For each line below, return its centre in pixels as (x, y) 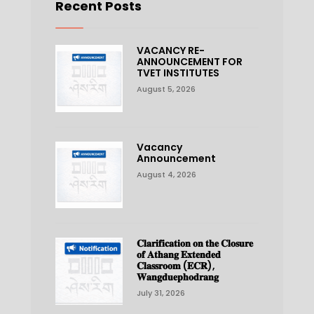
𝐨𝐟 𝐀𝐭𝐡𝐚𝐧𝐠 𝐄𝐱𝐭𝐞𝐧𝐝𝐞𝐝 (178, 255)
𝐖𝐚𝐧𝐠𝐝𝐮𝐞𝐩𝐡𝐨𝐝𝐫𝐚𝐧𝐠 (177, 277)
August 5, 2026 (166, 89)
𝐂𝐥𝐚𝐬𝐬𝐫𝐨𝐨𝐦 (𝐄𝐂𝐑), (176, 266)
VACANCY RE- (170, 50)
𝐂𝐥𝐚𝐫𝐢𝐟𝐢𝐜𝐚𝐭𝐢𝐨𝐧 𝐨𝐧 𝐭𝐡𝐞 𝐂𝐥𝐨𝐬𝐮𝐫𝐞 (194, 244)
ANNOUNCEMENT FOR (189, 61)
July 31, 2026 (161, 293)
